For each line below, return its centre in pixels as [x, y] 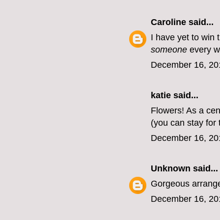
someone [169, 50]
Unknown [171, 169]
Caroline [168, 22]
